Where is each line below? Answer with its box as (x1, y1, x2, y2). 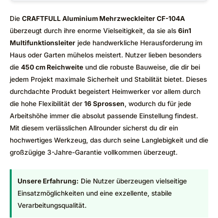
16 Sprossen (84, 100, 125, 108)
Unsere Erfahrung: (18, 177, 79, 185)
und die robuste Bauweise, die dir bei (83, 63, 200, 72)
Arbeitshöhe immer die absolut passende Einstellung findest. (10, 112, 198, 120)
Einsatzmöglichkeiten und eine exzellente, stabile (18, 189, 172, 198)
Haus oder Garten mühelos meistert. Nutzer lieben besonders (10, 51, 201, 59)
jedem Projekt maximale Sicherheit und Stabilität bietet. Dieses (10, 75, 207, 84)
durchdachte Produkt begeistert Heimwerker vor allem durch (10, 88, 200, 96)
